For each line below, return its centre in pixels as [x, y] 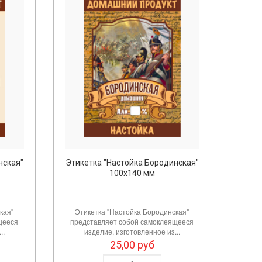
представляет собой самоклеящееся [132, 221]
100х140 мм [132, 173]
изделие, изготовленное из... [132, 231]
